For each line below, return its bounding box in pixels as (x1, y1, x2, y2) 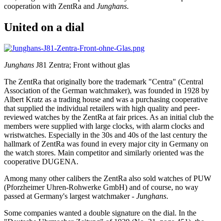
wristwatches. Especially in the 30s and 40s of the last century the (4, 130, 207, 139)
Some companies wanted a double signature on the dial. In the (4, 208, 196, 217)
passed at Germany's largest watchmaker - (4, 191, 136, 200)
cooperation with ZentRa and (4, 2, 97, 11)
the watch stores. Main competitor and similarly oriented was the (4, 148, 204, 157)
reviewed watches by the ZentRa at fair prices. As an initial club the (4, 112, 214, 121)
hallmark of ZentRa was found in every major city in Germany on (4, 139, 208, 148)
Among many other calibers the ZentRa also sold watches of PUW (4, 174, 211, 183)
